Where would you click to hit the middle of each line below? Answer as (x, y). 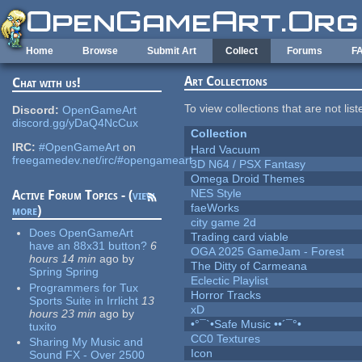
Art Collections (226, 82)
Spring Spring (64, 272)
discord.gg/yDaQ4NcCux (76, 123)
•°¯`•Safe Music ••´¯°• (246, 324)
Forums (305, 51)
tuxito (43, 326)
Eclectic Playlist (230, 281)
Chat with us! (47, 83)
